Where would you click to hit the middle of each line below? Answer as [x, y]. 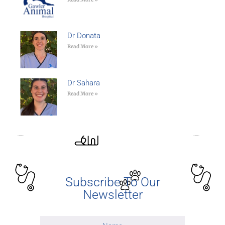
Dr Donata [84, 36]
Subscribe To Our [113, 182]
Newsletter [113, 194]
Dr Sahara [83, 83]
